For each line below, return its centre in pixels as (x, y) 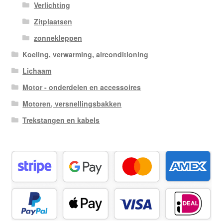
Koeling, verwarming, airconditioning (86, 54)
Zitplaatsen (53, 21)
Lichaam (37, 70)
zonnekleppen (58, 38)
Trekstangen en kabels (61, 120)
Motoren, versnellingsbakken (72, 103)
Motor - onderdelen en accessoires (82, 87)
